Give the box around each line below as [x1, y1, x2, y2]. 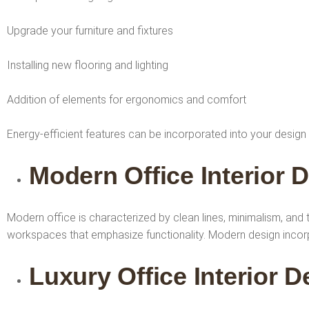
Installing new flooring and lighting [7, 58, 168, 72]
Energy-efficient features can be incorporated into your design [7, 127, 306, 141]
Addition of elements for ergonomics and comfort [7, 92, 246, 106]
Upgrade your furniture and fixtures [7, 23, 173, 37]
